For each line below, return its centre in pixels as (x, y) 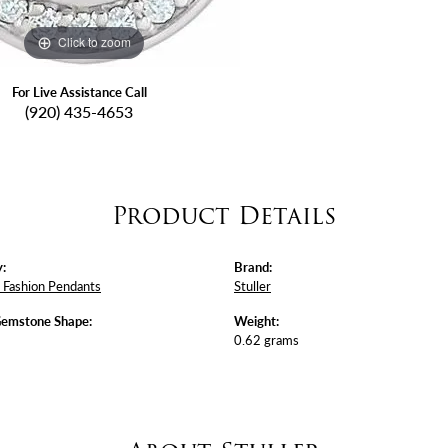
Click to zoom (94, 42)
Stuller (252, 285)
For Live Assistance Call (79, 91)
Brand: (253, 266)
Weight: (256, 320)
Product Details (224, 215)
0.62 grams (266, 339)
